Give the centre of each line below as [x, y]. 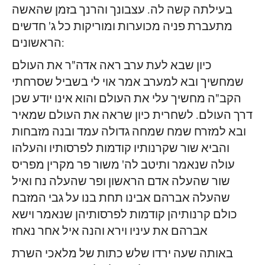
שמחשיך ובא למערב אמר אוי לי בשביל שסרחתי [128, 83]
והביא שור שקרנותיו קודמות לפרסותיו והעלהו [121, 149]
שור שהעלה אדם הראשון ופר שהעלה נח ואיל [121, 182]
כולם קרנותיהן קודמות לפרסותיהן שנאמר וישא [125, 215]
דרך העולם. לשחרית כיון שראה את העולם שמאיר [132, 116]
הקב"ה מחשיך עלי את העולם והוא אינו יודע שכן [127, 99]
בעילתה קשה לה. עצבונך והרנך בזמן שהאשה [122, 11]
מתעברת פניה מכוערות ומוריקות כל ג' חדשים [122, 27]
